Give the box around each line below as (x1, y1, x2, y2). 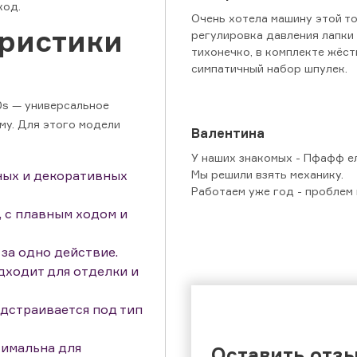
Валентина (191, 125, 265, 142)
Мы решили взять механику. (191, 167, 343, 182)
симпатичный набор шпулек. (191, 61, 347, 76)
